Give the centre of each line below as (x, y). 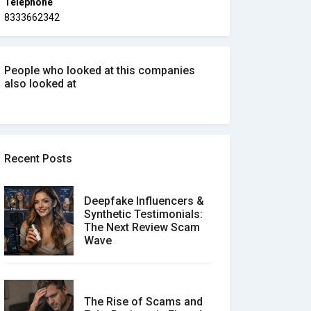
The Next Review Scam (142, 227)
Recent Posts (38, 159)
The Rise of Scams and (143, 301)
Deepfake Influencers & (144, 201)
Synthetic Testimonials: (143, 214)
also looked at (40, 84)
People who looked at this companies (100, 70)
